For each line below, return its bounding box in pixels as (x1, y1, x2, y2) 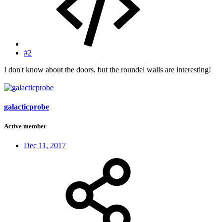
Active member (4, 122, 47, 130)
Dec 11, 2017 (24, 141, 66, 150)
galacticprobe (4, 102, 49, 111)
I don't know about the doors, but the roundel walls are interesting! (4, 65, 211, 74)
